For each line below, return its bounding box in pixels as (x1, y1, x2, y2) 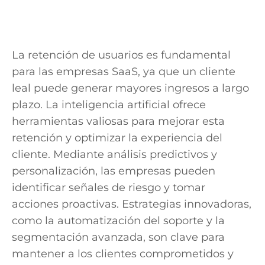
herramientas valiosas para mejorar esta (12, 114, 225, 128)
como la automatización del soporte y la (12, 214, 225, 227)
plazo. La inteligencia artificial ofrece (12, 98, 206, 111)
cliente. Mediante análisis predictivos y (12, 147, 217, 161)
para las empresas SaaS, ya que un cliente (12, 64, 235, 78)
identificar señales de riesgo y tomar (12, 180, 205, 194)
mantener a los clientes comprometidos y (12, 247, 234, 260)
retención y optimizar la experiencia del (12, 131, 222, 144)
